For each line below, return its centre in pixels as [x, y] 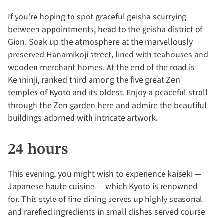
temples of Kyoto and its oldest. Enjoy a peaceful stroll [108, 93]
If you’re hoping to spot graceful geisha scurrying [97, 17]
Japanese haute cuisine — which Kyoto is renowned [103, 187]
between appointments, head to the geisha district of [105, 30]
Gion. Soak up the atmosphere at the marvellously [100, 42]
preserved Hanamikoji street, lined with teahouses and [108, 55]
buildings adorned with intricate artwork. [84, 118]
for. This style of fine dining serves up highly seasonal [105, 200]
